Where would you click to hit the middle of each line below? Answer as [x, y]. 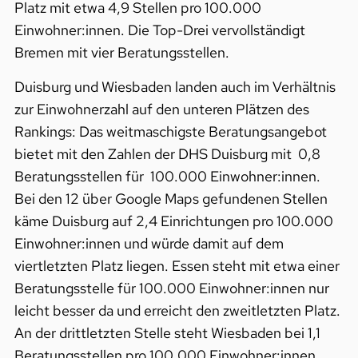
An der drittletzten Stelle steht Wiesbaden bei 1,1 [167, 332]
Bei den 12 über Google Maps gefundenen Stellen [171, 198]
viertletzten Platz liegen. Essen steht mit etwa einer [177, 265]
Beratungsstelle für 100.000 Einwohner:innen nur [171, 288]
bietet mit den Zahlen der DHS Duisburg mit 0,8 [167, 153]
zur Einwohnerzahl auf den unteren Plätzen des [161, 109]
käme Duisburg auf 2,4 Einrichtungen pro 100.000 [173, 221]
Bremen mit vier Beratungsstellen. [123, 53]
